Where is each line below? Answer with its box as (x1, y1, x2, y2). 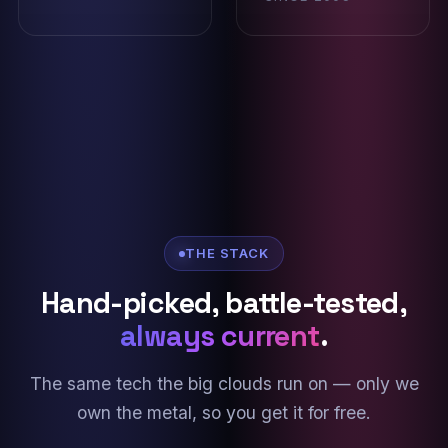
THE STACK (185, 245, 269, 261)
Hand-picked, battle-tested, (40, 285, 408, 321)
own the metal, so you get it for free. (77, 402, 371, 423)
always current (119, 318, 320, 354)
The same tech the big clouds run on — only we (29, 373, 419, 394)
